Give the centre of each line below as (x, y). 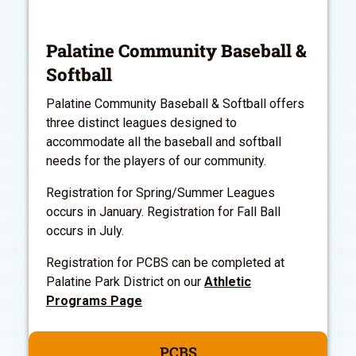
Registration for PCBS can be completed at (165, 262)
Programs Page (94, 300)
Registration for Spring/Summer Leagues (161, 192)
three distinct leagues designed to (141, 122)
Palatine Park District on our (125, 281)
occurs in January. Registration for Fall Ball (163, 211)
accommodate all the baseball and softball (164, 141)
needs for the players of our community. (156, 161)
